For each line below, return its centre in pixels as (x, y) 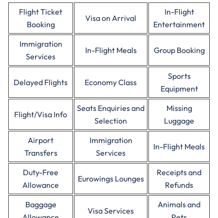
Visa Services (111, 211)
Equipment (179, 89)
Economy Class (111, 82)
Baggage (41, 204)
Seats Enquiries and (111, 108)
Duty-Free (41, 172)
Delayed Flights (41, 82)
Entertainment (179, 24)
